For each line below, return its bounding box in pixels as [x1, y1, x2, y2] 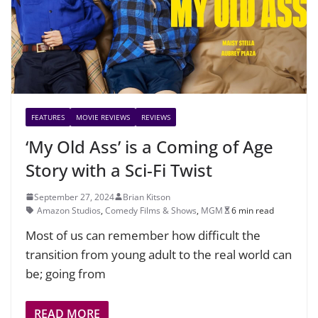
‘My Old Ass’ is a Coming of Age [26, 134, 273, 158]
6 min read [231, 204, 274, 216]
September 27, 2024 [34, 190, 114, 203]
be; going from [26, 265, 106, 282]
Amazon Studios [37, 204, 101, 216]
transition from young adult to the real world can [26, 246, 292, 263]
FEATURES [31, 111, 65, 122]
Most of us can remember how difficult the [26, 226, 261, 243]
